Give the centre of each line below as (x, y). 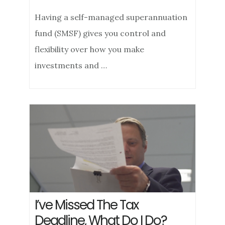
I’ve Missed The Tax (87, 205)
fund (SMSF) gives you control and (100, 33)
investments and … (71, 65)
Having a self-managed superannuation (111, 17)
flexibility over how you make (90, 49)
